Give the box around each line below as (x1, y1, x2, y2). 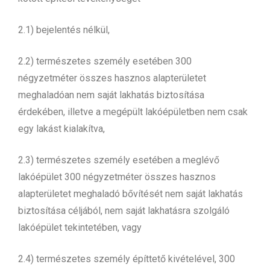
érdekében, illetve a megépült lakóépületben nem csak (18, 105, 248, 118)
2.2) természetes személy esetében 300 (18, 55, 192, 67)
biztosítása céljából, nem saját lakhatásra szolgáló (18, 204, 230, 216)
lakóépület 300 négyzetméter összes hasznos (18, 171, 216, 183)
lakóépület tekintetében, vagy (18, 221, 146, 233)
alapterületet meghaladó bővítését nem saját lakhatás (18, 187, 243, 199)
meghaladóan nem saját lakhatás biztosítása (18, 89, 204, 101)
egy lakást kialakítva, (18, 122, 107, 134)
